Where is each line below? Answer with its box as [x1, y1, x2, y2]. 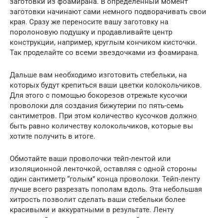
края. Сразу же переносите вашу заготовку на [10, 18, 168, 27]
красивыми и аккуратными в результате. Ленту [10, 205, 174, 215]
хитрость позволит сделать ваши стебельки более [10, 195, 185, 204]
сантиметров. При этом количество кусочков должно [10, 111, 197, 121]
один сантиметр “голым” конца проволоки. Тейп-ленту [10, 175, 200, 184]
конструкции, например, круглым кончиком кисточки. [10, 38, 197, 47]
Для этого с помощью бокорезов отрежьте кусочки [10, 91, 187, 100]
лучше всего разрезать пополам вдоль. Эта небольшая [10, 185, 202, 194]
